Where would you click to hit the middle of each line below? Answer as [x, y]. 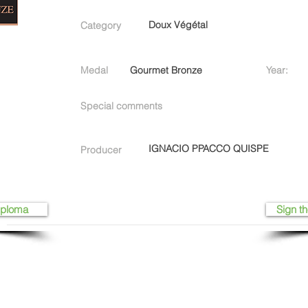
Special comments [121, 106]
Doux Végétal [178, 25]
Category [101, 25]
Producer [101, 150]
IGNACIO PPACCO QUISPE [209, 148]
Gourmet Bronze [166, 70]
